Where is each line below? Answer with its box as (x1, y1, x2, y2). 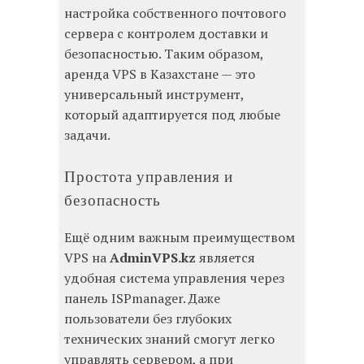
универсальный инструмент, (64, 84, 244, 103)
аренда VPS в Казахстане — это (64, 64, 255, 83)
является (196, 248, 255, 266)
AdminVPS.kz (110, 248, 196, 266)
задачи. (64, 125, 110, 144)
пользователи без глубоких (64, 309, 232, 327)
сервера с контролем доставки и (64, 24, 268, 42)
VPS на (64, 248, 110, 266)
